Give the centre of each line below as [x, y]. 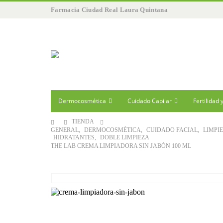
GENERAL [65, 130]
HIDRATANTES [74, 137]
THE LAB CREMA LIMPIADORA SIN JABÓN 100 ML [121, 146]
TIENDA [83, 121]
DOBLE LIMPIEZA [125, 137]
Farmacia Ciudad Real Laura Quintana [109, 10]
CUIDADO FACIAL [172, 130]
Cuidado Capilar [150, 101]
